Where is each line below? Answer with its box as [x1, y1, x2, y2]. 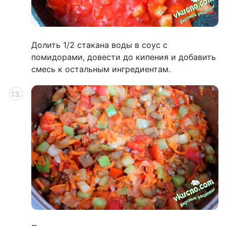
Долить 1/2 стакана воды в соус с [31, 39, 167, 50]
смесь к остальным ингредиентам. [31, 64, 171, 74]
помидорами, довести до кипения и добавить [31, 51, 216, 62]
